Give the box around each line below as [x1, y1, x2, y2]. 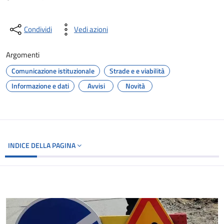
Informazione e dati [11, 80, 69, 91]
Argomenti [6, 49, 39, 60]
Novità [125, 80, 145, 91]
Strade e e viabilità [109, 65, 164, 76]
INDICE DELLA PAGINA [8, 140, 77, 150]
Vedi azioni [74, 23, 108, 35]
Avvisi [87, 80, 105, 91]
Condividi [24, 23, 52, 35]
